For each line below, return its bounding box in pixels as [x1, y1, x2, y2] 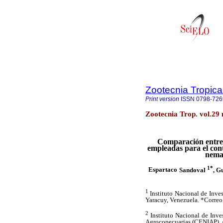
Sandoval [179, 166, 207, 174]
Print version [145, 96, 179, 103]
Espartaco [148, 166, 177, 174]
